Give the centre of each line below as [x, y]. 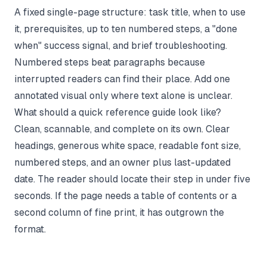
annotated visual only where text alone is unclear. [123, 95]
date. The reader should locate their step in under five [132, 179]
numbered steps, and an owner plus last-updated [122, 162]
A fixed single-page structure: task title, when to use [130, 12]
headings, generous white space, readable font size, [128, 145]
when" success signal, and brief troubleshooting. [121, 45]
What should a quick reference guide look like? [118, 112]
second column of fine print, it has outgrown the [119, 212]
